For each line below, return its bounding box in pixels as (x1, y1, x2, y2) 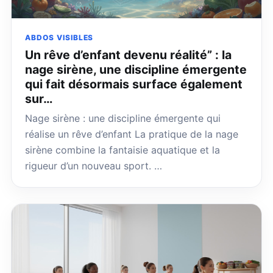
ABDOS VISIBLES (25, 32, 94, 42)
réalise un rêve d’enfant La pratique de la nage (25, 128, 238, 141)
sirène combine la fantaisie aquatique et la (25, 144, 220, 157)
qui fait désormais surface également (25, 77, 243, 92)
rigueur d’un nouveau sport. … (25, 160, 162, 172)
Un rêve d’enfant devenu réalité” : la (25, 48, 232, 63)
